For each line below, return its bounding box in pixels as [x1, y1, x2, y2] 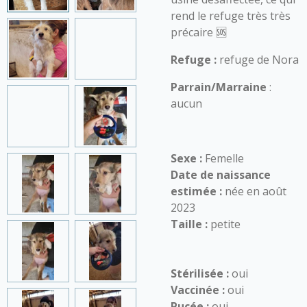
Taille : [171, 217, 208, 232]
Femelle [202, 151, 244, 166]
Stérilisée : [171, 266, 232, 281]
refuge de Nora [219, 52, 299, 67]
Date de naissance [171, 167, 271, 182]
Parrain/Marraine [171, 79, 267, 95]
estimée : [171, 184, 222, 199]
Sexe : [171, 151, 202, 166]
